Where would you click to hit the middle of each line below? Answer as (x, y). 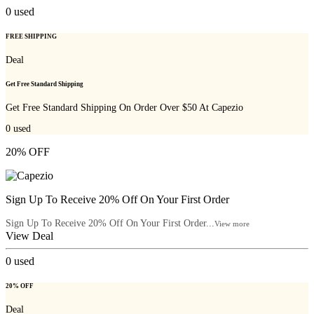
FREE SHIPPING (31, 36)
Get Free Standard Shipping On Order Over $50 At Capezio (124, 108)
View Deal (29, 236)
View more (232, 224)
